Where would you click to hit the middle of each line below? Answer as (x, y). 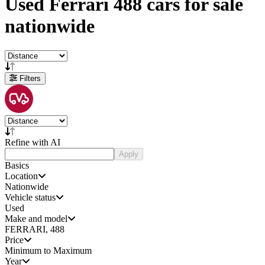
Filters (29, 78)
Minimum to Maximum (48, 250)
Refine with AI (33, 142)
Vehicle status (30, 197)
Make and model (36, 218)
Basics (17, 165)
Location (21, 176)
